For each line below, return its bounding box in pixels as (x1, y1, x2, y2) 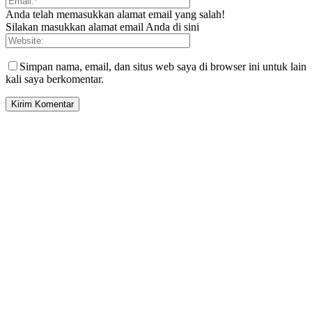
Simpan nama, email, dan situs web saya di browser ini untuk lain (19, 61, 306, 73)
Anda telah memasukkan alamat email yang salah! (6, 8, 225, 21)
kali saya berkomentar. (6, 73, 104, 86)
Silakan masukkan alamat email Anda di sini (6, 21, 199, 33)
